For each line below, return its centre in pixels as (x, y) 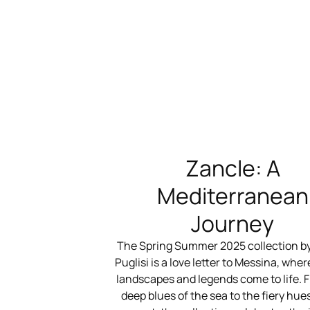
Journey (232, 224)
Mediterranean (232, 196)
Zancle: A (232, 168)
